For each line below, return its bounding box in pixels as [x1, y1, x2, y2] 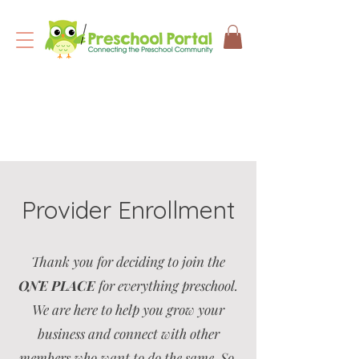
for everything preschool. [95, 276, 238, 294]
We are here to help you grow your [32, 301, 224, 318]
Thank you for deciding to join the [31, 252, 225, 270]
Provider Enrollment [21, 195, 236, 225]
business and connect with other [37, 325, 220, 342]
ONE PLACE [18, 276, 95, 294]
